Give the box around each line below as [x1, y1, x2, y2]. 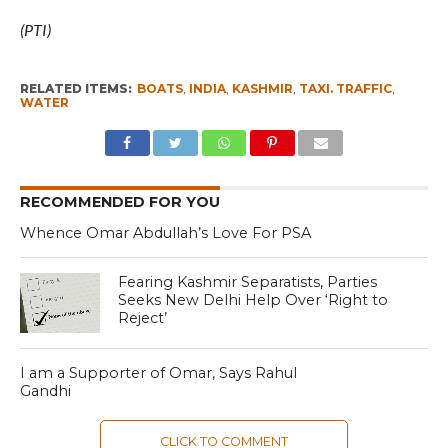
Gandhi [19, 381, 71, 400]
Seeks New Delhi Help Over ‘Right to [118, 290, 389, 309]
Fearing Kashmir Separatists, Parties [118, 272, 378, 291]
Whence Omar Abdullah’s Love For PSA [19, 223, 311, 242]
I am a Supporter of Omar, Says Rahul [19, 363, 297, 382]
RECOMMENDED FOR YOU [19, 192, 220, 211]
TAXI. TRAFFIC [298, 80, 392, 96]
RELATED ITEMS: [19, 80, 132, 96]
